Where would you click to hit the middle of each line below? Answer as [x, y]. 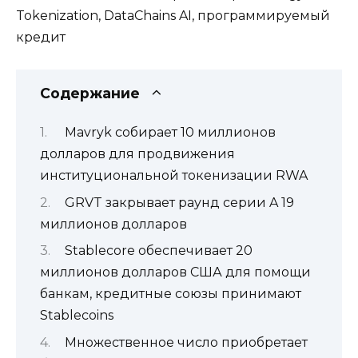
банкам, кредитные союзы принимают [171, 294]
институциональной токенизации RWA [174, 176]
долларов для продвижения [137, 154]
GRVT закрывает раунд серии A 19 [179, 202]
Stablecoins [77, 316]
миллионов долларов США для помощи [175, 272]
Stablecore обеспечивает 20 [158, 251]
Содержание [90, 93]
